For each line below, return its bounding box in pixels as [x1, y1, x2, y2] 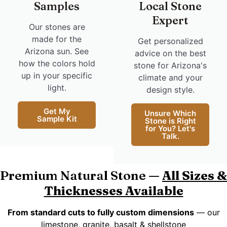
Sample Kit [36, 113, 77, 124]
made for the [32, 33, 82, 44]
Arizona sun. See [25, 46, 89, 56]
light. [47, 82, 66, 93]
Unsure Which [144, 108, 196, 118]
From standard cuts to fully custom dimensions [7, 207, 194, 217]
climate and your [138, 72, 203, 83]
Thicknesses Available [44, 182, 183, 198]
